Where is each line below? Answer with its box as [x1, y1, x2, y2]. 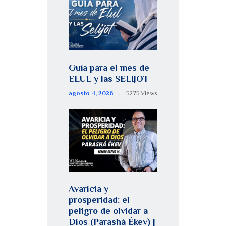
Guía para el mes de [69, 62, 149, 73]
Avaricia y [69, 183, 108, 194]
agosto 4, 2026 [69, 89, 114, 97]
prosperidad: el [69, 194, 130, 205]
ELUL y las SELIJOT [69, 73, 148, 84]
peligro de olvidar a [69, 205, 148, 216]
